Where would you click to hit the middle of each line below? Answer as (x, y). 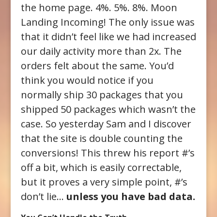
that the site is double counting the (101, 139)
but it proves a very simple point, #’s (104, 182)
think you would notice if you (87, 80)
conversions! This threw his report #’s (108, 153)
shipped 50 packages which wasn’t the (108, 109)
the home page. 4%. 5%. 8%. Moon (99, 8)
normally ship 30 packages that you (102, 95)
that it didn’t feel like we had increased (108, 37)
